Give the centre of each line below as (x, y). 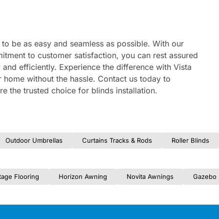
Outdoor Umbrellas (34, 141)
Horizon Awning (83, 177)
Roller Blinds (191, 141)
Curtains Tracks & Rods (117, 141)
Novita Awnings (150, 177)
